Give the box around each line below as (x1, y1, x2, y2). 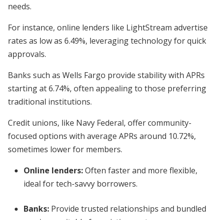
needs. (8, 1, 31, 12)
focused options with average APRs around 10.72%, (8, 131, 196, 141)
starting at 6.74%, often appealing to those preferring (8, 83, 206, 94)
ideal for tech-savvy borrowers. (24, 178, 137, 189)
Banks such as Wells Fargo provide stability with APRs (8, 70, 205, 81)
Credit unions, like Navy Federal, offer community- (8, 117, 192, 128)
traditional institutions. (8, 96, 92, 107)
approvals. (8, 49, 46, 59)
